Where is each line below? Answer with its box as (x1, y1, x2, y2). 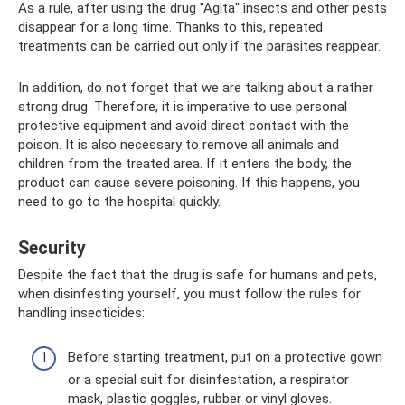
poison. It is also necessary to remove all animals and (18, 137, 339, 154)
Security (18, 237, 86, 259)
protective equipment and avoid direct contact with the (18, 118, 349, 135)
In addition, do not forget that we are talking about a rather (18, 80, 373, 97)
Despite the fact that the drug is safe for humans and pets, (18, 267, 377, 284)
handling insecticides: (18, 305, 145, 322)
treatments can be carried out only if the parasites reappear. (18, 38, 381, 55)
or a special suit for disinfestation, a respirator (68, 371, 349, 388)
